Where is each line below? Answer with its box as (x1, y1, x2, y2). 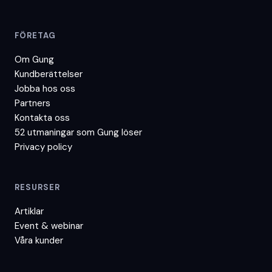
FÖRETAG (15, 30, 56, 41)
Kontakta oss (15, 111, 70, 124)
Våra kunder (15, 234, 63, 246)
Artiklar (15, 205, 44, 217)
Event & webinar (15, 219, 83, 232)
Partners (15, 97, 50, 109)
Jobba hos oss (15, 82, 75, 95)
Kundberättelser (15, 67, 83, 80)
